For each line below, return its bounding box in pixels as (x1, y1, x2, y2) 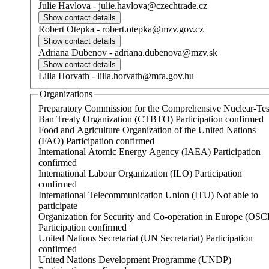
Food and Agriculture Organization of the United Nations (38, 124, 256, 135)
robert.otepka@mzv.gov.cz (102, 24, 204, 35)
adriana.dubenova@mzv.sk (115, 47, 217, 58)
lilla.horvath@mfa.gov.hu (97, 71, 194, 82)
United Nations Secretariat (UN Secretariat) (38, 232, 205, 243)
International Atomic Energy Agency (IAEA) (38, 146, 213, 157)
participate (38, 200, 77, 211)
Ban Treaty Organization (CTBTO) (38, 113, 175, 124)
